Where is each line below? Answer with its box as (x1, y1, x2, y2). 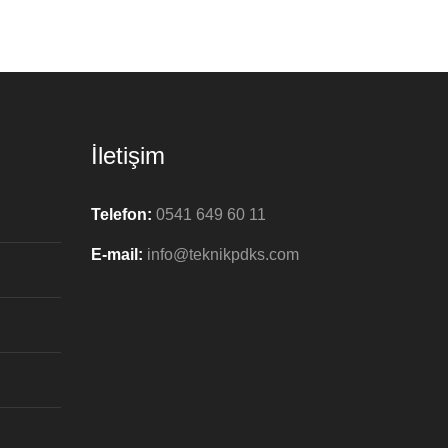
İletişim (91, 142, 165, 169)
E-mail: (91, 246, 143, 263)
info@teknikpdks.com (147, 246, 299, 263)
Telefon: (91, 206, 152, 223)
